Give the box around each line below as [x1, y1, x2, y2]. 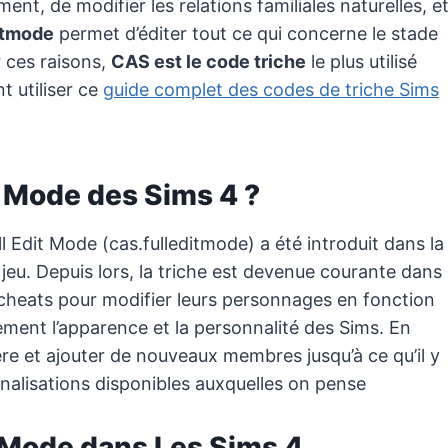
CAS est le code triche [111, 51, 306, 73]
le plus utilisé [306, 51, 417, 73]
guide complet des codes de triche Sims [103, 79, 439, 101]
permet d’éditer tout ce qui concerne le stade [54, 23, 438, 45]
